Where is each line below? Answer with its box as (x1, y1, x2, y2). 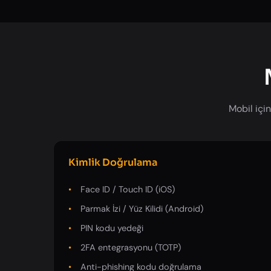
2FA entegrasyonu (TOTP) (80, 242, 181, 253)
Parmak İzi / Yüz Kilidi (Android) (80, 203, 203, 214)
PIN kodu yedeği (80, 222, 143, 233)
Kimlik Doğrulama (68, 155, 157, 169)
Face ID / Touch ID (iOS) (80, 183, 175, 195)
